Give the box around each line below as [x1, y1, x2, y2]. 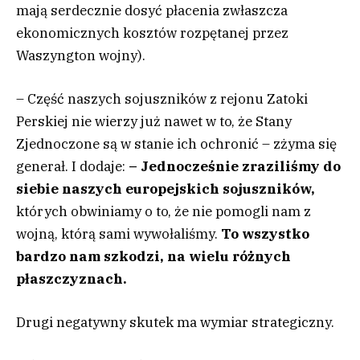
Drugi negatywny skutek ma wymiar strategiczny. [16, 313, 334, 332]
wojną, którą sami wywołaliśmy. [16, 224, 221, 243]
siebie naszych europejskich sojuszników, [16, 179, 315, 198]
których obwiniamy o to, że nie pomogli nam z [16, 202, 311, 220]
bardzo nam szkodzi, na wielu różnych [16, 247, 291, 265]
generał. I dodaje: [16, 157, 129, 175]
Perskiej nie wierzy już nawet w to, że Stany [16, 112, 292, 130]
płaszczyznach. [16, 269, 127, 288]
